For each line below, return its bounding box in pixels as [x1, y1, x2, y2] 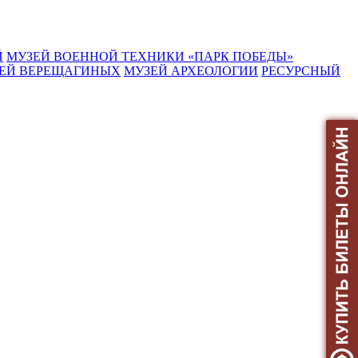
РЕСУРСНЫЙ [261, 64, 340, 78]
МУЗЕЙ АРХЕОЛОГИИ [124, 64, 258, 78]
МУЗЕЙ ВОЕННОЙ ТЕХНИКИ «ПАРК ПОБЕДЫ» [6, 50, 293, 63]
